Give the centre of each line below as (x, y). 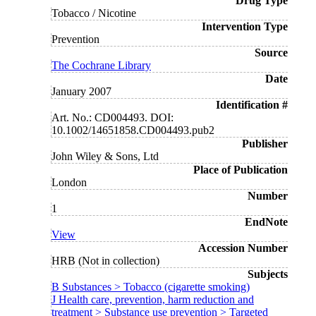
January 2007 (81, 92)
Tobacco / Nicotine (94, 13)
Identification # (252, 105)
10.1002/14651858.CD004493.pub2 (133, 130)
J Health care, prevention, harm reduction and (153, 300)
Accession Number (243, 248)
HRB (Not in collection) (105, 261)
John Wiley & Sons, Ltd (105, 157)
